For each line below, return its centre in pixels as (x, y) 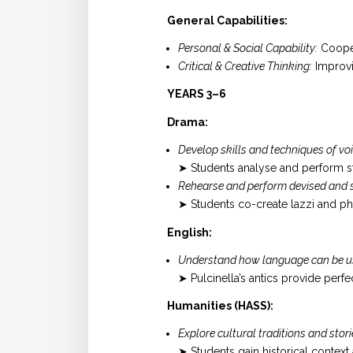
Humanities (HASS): (220, 305)
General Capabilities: (227, 20)
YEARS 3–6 (197, 93)
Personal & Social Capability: (248, 48)
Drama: (188, 123)
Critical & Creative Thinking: (245, 66)
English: (190, 232)
